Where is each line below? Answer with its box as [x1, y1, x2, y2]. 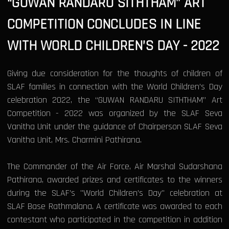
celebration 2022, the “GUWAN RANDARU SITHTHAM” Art [7, 94, 222, 106]
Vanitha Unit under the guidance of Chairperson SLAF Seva [7, 120, 222, 132]
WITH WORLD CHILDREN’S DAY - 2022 [7, 36, 219, 55]
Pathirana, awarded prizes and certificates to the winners [7, 173, 222, 186]
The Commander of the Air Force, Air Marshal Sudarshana [7, 160, 222, 172]
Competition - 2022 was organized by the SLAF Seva [7, 107, 222, 119]
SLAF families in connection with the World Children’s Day [7, 80, 222, 93]
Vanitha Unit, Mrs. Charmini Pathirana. [7, 133, 142, 146]
